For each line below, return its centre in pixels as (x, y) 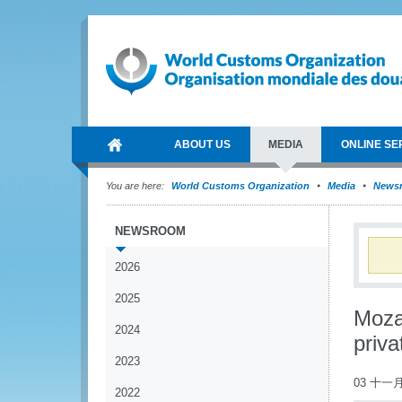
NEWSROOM (150, 231)
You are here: (135, 186)
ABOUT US (202, 144)
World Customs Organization (242, 186)
